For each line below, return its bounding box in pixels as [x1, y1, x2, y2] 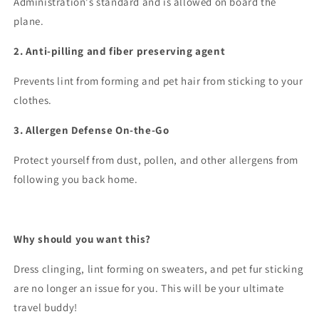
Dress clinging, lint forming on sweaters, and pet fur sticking [14, 262, 304, 276]
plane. [14, 14, 44, 28]
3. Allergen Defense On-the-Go [14, 123, 169, 137]
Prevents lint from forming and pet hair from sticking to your [14, 74, 303, 88]
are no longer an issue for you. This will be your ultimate [14, 281, 284, 295]
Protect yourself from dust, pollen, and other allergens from [14, 153, 299, 167]
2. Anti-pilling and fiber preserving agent [14, 44, 226, 58]
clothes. [14, 93, 52, 107]
